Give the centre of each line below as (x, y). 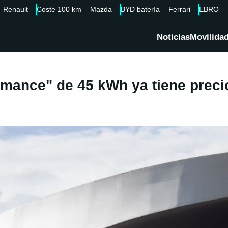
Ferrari (179, 9)
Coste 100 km (59, 9)
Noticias (173, 37)
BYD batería (140, 9)
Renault (16, 9)
